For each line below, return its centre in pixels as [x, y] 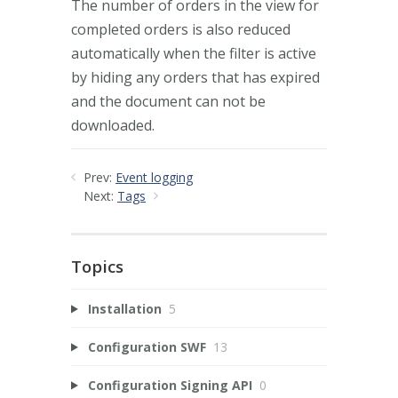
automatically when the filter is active [194, 53]
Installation [124, 308]
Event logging [154, 177]
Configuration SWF [147, 346]
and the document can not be [168, 101]
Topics [97, 266]
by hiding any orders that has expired [195, 77]
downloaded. [113, 125]
